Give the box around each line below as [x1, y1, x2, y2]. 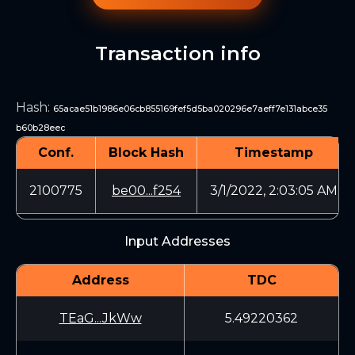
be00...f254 [112, 183, 181, 198]
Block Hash [109, 145, 184, 160]
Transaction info [94, 42, 261, 65]
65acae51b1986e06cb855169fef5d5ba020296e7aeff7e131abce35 [53, 104, 327, 114]
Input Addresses [124, 234, 231, 249]
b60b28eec [16, 123, 65, 133]
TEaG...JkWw [59, 311, 142, 326]
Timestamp [235, 145, 313, 160]
